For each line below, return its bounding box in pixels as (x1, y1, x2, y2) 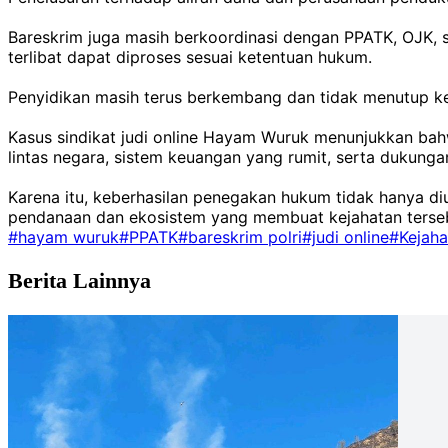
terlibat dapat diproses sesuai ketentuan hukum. (8, 47, 372, 68)
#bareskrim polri (178, 227, 302, 248)
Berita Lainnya (8, 269, 151, 294)
